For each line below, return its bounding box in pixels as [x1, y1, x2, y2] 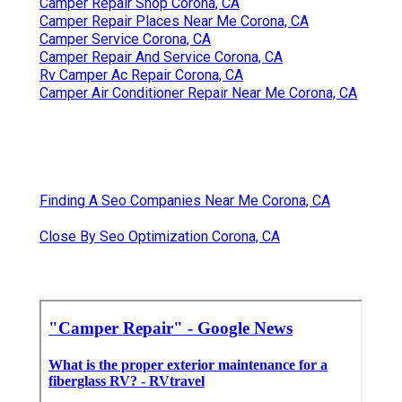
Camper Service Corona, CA [39, 31, 211, 48]
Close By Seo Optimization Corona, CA [39, 228, 280, 246]
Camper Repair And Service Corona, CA [39, 48, 283, 66]
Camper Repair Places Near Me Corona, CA [39, 13, 309, 31]
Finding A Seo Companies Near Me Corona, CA [39, 192, 330, 210]
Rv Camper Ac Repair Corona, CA [39, 66, 243, 84]
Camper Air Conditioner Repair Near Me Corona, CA [39, 84, 357, 102]
